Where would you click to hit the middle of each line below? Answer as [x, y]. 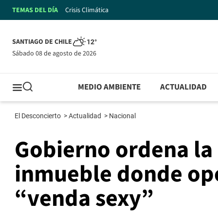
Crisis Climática [87, 10]
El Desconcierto [38, 116]
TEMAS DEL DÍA [35, 10]
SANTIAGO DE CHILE [42, 42]
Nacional [123, 116]
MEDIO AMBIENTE [109, 87]
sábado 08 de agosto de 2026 [56, 53]
